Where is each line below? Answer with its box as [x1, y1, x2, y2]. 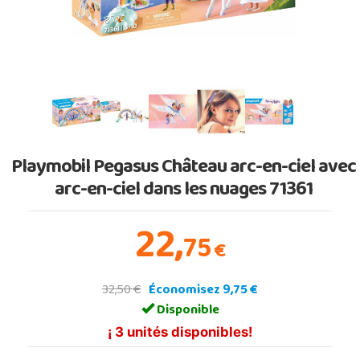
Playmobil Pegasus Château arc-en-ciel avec [10, 149, 356, 188]
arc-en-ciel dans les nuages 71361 [54, 171, 313, 211]
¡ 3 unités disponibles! [108, 323, 252, 340]
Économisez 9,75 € [149, 277, 258, 304]
